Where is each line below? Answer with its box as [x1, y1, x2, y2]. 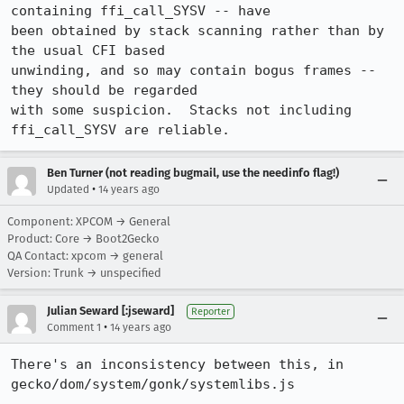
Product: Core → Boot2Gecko [7, 232, 160, 245]
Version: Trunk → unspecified [7, 266, 161, 280]
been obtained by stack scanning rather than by [11, 23, 384, 39]
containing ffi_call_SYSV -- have [11, 3, 271, 19]
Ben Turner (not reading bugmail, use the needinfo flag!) [47, 166, 339, 179]
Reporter [191, 306, 230, 317]
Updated [47, 183, 89, 196]
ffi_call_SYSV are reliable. [11, 122, 230, 138]
